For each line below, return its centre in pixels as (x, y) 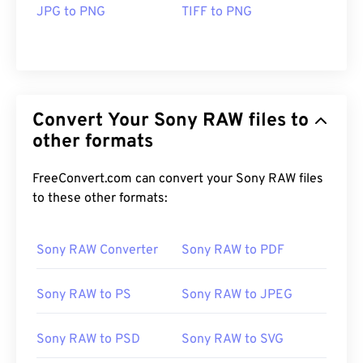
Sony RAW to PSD (88, 340)
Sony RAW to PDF (233, 251)
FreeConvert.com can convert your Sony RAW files (134, 179)
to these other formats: (100, 199)
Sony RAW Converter (97, 251)
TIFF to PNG (217, 13)
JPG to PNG (71, 13)
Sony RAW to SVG (233, 340)
